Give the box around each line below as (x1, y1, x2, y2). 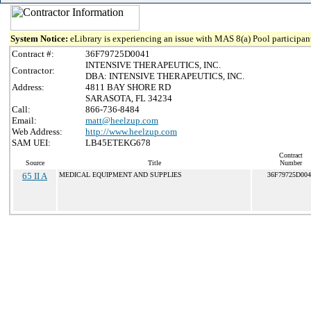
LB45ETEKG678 (85, 137, 151, 148)
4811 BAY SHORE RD (85, 82, 171, 92)
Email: (12, 115, 37, 126)
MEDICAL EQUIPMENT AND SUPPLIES (59, 171, 182, 178)
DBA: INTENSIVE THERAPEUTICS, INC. (85, 71, 244, 81)
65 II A (22, 171, 47, 181)
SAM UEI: (12, 137, 51, 148)
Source (25, 159, 44, 167)
